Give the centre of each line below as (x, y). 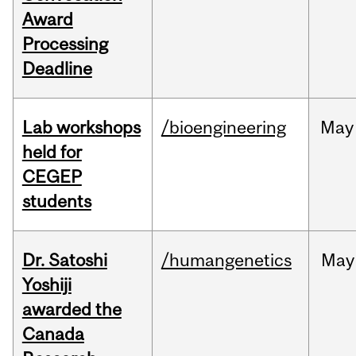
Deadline (57, 69)
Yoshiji (46, 285)
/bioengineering (223, 128)
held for (52, 152)
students (56, 201)
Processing (65, 44)
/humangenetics (226, 260)
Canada (53, 334)
